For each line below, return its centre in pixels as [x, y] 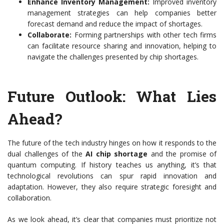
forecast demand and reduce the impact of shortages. [115, 24]
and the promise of [182, 154]
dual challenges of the [46, 154]
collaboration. [29, 198]
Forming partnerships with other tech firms [144, 35]
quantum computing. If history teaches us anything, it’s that [112, 165]
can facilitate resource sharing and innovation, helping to [122, 46]
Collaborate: [49, 35]
